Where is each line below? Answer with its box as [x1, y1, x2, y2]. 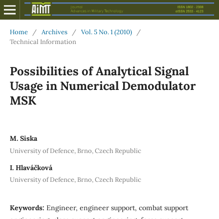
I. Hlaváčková [9, 163, 52, 172]
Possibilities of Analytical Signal [9, 63, 189, 79]
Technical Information [9, 37, 76, 46]
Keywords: [9, 203, 46, 213]
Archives [41, 27, 67, 36]
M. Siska [9, 133, 37, 143]
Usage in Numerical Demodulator [9, 78, 196, 93]
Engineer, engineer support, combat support [46, 203, 188, 213]
